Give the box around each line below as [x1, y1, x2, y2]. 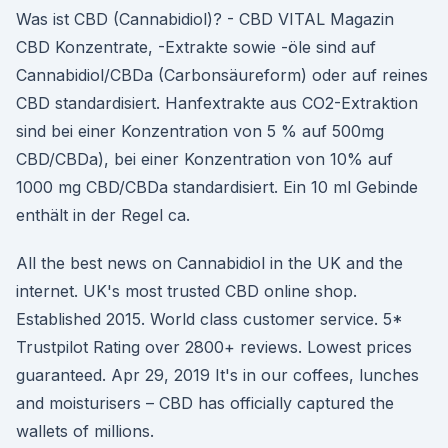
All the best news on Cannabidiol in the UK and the [16, 253, 403, 273]
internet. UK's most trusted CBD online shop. [16, 281, 357, 301]
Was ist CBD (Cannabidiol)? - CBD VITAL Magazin [16, 9, 394, 29]
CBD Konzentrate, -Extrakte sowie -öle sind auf [16, 37, 376, 57]
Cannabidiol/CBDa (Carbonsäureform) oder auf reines [16, 65, 428, 85]
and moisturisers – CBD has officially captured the [16, 393, 394, 413]
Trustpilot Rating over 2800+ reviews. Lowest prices [16, 337, 412, 357]
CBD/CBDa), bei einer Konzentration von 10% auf [16, 149, 393, 169]
